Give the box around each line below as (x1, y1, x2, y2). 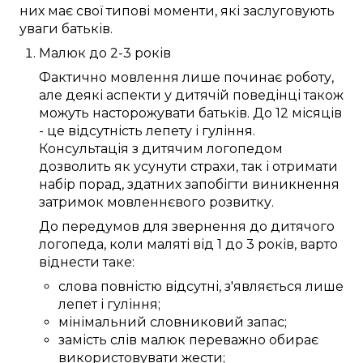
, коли (104, 237, 147, 253)
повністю (100, 279, 162, 295)
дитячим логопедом (142, 141, 283, 157)
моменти (153, 3, 215, 19)
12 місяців (275, 105, 342, 122)
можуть (39, 105, 92, 122)
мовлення (110, 70, 179, 86)
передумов (62, 219, 139, 235)
